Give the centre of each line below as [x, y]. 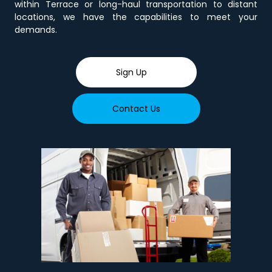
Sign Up [131, 73]
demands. [36, 29]
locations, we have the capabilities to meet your [136, 17]
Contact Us [136, 109]
